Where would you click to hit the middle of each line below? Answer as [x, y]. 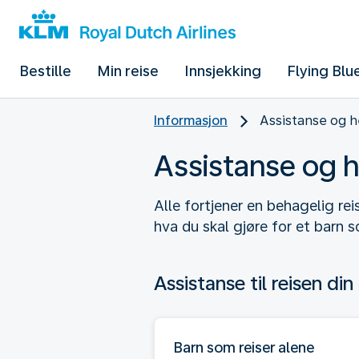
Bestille [45, 71]
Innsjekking [223, 71]
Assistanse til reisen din [254, 283]
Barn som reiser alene [244, 347]
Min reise [128, 71]
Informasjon [191, 121]
